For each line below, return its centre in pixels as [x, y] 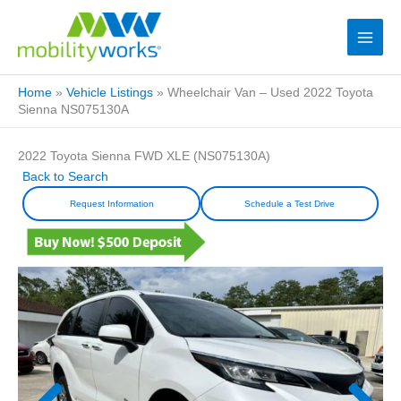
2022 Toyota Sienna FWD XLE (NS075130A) [144, 157]
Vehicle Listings [110, 93]
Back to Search [65, 177]
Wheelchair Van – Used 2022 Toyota [270, 93]
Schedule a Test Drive [290, 204]
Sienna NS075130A [73, 110]
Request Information [111, 204]
